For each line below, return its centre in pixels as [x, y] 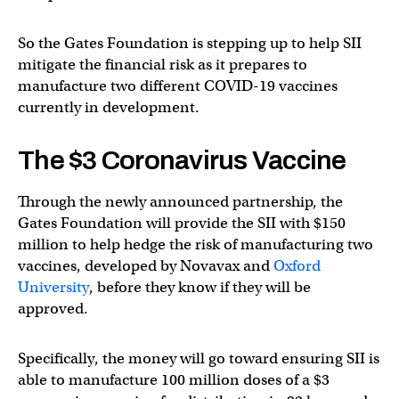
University [53, 287]
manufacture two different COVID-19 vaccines [178, 85]
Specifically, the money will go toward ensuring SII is [199, 358]
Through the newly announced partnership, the [180, 201]
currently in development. [109, 107]
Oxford [297, 265]
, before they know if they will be [200, 287]
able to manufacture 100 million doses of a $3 [174, 379]
